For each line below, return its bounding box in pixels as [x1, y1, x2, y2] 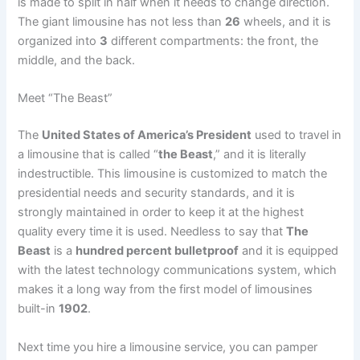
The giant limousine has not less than [18, 14, 226, 29]
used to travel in [252, 128, 342, 143]
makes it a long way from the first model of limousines [18, 282, 313, 297]
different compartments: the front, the [108, 33, 319, 48]
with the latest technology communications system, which [18, 263, 337, 278]
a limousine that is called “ [18, 147, 159, 162]
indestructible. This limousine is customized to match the [18, 166, 328, 182]
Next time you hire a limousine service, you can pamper [18, 339, 318, 354]
